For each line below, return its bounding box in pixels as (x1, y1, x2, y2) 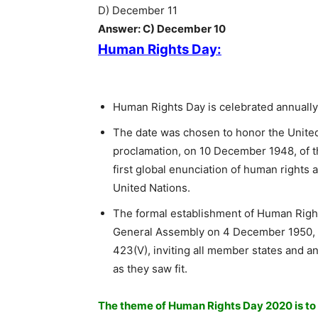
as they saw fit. (113, 262, 187, 276)
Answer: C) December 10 (98, 22, 226, 36)
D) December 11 (98, 4, 177, 18)
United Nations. (113, 181, 190, 195)
